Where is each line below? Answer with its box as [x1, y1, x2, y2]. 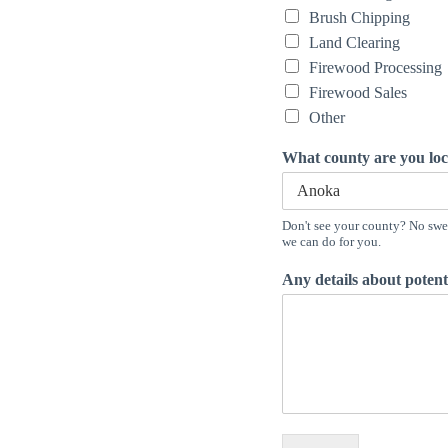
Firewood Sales [309, 84, 407, 101]
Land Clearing [309, 34, 400, 51]
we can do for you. [282, 234, 381, 249]
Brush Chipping [309, 9, 410, 26]
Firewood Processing [309, 59, 442, 76]
